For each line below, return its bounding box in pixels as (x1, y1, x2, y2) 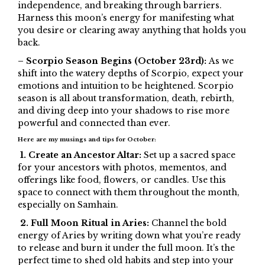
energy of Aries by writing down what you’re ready (18, 230, 241, 241)
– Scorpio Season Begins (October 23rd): (18, 56, 206, 67)
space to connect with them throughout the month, (18, 187, 240, 198)
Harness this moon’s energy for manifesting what (18, 12, 234, 24)
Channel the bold (151, 218, 227, 229)
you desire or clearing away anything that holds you (18, 25, 246, 36)
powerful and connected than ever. (18, 118, 170, 129)
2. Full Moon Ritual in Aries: (18, 218, 151, 229)
